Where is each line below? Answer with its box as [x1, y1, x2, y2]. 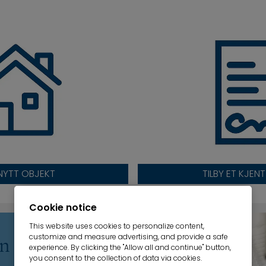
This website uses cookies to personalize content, [29, 221, 204, 231]
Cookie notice [29, 201, 97, 214]
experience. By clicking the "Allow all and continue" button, [29, 242, 231, 252]
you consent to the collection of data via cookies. [29, 253, 202, 263]
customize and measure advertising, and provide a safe [29, 232, 228, 242]
